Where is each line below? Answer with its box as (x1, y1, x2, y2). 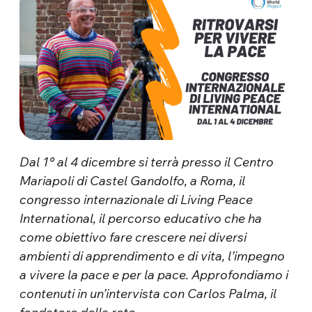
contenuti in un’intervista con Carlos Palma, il (19, 286, 277, 302)
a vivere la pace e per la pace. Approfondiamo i (19, 267, 289, 283)
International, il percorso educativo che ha (19, 210, 263, 227)
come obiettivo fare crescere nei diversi (19, 229, 247, 246)
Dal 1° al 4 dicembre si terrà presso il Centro (19, 154, 274, 171)
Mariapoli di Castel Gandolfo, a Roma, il (19, 173, 246, 189)
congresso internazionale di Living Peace (19, 192, 253, 208)
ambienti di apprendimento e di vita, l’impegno (19, 248, 286, 265)
